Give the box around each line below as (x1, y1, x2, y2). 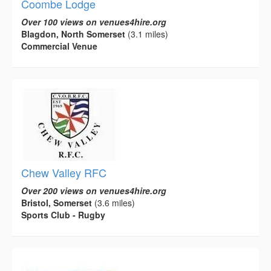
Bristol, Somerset (21, 196, 92, 209)
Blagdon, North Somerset (21, 27, 125, 40)
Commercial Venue (21, 39, 97, 52)
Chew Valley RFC (21, 164, 106, 180)
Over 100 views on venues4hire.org (21, 15, 166, 28)
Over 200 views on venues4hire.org (21, 184, 166, 197)
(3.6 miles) (92, 196, 135, 209)
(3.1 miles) (125, 27, 168, 40)
